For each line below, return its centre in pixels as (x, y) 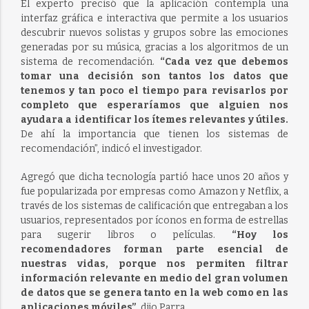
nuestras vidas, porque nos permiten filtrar (154, 264)
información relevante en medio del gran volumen (154, 279)
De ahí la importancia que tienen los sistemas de (154, 134)
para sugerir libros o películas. (126, 235)
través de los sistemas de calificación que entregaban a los (154, 206)
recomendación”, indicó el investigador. (111, 149)
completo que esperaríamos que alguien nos (154, 106)
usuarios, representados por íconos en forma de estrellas (154, 221)
